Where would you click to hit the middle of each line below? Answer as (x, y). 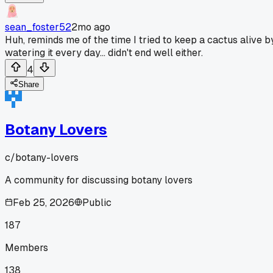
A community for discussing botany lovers (99, 180)
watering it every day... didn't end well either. (104, 52)
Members (27, 247)
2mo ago (91, 27)
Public (97, 202)
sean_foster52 (38, 27)
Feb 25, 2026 (44, 202)
